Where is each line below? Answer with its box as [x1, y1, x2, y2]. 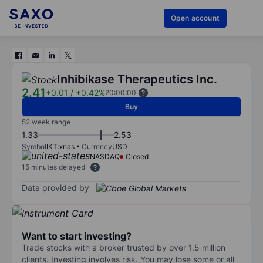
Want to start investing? [22, 230, 131, 242]
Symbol [22, 142, 46, 151]
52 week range [22, 117, 70, 126]
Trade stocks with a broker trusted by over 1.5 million [22, 242, 225, 252]
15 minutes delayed [22, 163, 85, 171]
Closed [126, 152, 149, 161]
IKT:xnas [46, 142, 75, 151]
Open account [170, 14, 220, 22]
